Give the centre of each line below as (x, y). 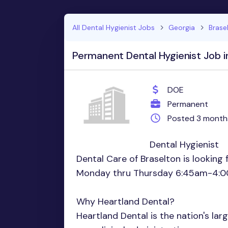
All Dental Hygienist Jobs (113, 28)
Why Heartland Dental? (125, 202)
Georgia (182, 28)
